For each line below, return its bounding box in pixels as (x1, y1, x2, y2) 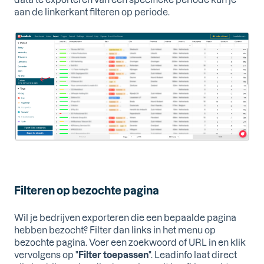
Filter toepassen (78, 249, 148, 260)
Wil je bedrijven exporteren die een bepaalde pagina (14, 212, 236, 223)
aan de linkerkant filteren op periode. (14, 6, 170, 18)
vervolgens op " (14, 249, 78, 260)
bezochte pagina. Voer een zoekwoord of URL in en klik (14, 236, 246, 247)
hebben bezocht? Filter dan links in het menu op (14, 224, 216, 235)
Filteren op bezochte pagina (14, 184, 159, 197)
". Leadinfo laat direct (148, 249, 237, 260)
